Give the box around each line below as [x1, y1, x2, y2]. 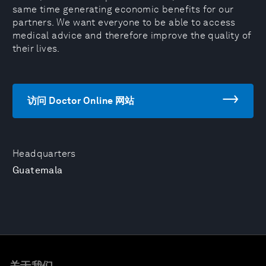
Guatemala [12, 164, 63, 176]
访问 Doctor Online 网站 [27, 95, 135, 106]
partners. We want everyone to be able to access [12, 17, 236, 28]
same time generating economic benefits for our [12, 4, 234, 15]
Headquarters [12, 148, 76, 159]
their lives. [12, 43, 60, 54]
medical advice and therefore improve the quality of [12, 30, 252, 41]
